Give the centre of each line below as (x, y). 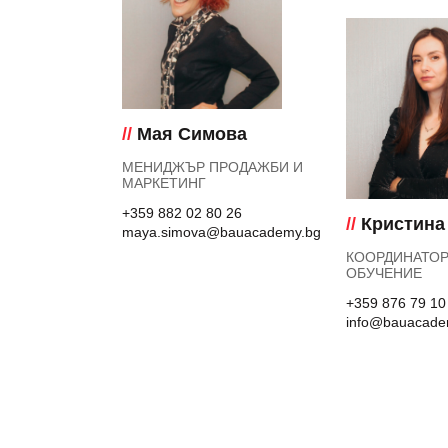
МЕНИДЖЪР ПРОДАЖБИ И (213, 167)
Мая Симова (190, 134)
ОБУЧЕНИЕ (384, 273)
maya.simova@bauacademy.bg (222, 233)
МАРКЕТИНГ (164, 183)
